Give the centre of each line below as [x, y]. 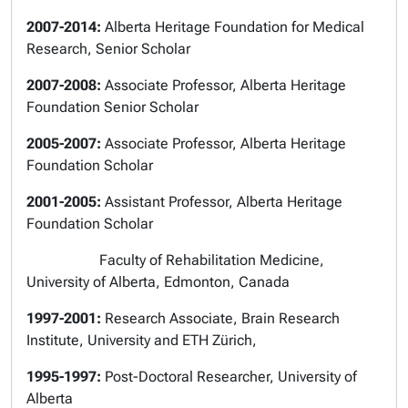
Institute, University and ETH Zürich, [143, 340]
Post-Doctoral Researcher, [189, 377]
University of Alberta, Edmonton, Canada [160, 282]
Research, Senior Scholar [110, 49]
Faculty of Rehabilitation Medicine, [175, 260]
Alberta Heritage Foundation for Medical [235, 27]
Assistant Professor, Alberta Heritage [222, 202]
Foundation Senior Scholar [114, 107]
